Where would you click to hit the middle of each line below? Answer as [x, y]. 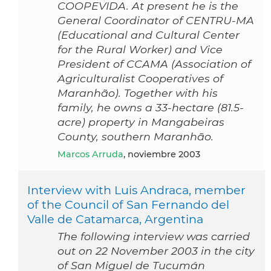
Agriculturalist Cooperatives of [140, 79]
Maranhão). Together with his [138, 93]
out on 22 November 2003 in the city [156, 251]
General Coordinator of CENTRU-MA [156, 21]
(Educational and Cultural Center [149, 35]
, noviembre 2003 [162, 155]
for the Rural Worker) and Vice [140, 50]
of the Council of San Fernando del [128, 205]
